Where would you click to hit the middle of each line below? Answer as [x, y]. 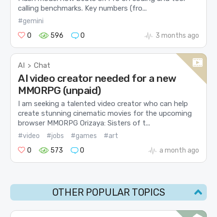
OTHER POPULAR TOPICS [108, 193]
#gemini [31, 21]
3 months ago [177, 36]
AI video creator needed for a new [97, 78]
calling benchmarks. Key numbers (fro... [83, 8]
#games [84, 136]
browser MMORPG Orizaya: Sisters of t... [84, 123]
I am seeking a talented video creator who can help [103, 103]
